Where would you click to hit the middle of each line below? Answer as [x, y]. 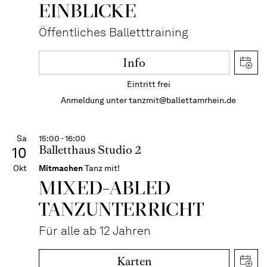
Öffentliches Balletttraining [114, 32]
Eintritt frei [148, 84]
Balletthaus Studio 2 [90, 150]
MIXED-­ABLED [105, 187]
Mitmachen [61, 168]
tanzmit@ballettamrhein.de [182, 100]
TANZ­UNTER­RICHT [122, 209]
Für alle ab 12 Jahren [95, 231]
